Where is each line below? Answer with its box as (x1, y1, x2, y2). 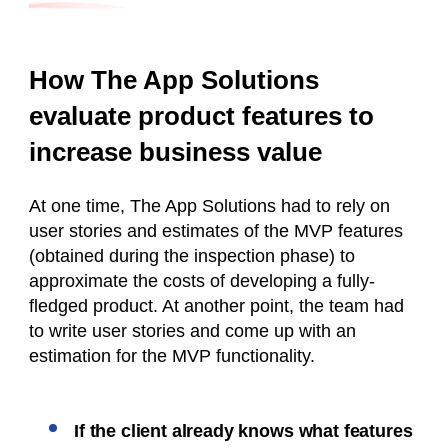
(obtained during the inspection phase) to (29, 246, 355, 267)
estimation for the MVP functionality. (29, 346, 315, 367)
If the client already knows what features (74, 421, 413, 442)
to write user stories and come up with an (29, 321, 356, 342)
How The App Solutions (29, 65, 326, 96)
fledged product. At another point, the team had (29, 296, 404, 317)
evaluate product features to (29, 101, 374, 132)
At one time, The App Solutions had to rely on (29, 196, 390, 217)
